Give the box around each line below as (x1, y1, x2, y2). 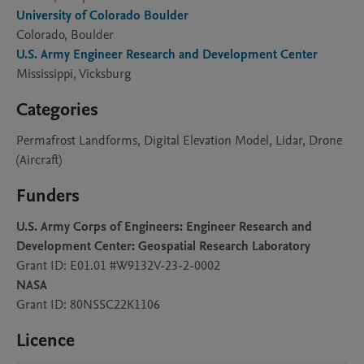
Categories (16, 97, 98, 122)
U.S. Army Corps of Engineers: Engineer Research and (16, 218, 312, 236)
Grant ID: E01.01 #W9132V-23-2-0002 (16, 257, 220, 275)
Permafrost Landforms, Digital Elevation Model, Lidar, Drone (16, 132, 342, 149)
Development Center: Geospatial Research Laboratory (16, 237, 310, 255)
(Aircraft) (16, 151, 62, 169)
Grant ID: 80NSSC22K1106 (16, 296, 160, 314)
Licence (16, 328, 75, 353)
